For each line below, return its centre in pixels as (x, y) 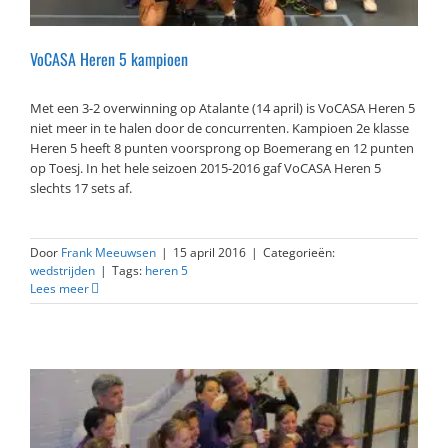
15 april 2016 (209, 252)
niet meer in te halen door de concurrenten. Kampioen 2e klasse (219, 127)
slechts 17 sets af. (81, 187)
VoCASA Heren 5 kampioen (109, 58)
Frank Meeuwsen (108, 252)
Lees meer (59, 288)
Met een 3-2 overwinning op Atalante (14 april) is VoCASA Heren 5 (222, 107)
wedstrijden (62, 270)
